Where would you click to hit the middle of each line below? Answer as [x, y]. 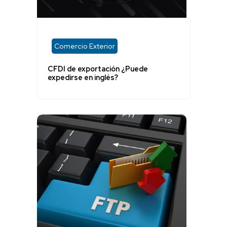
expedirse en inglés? [83, 78]
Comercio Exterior [84, 46]
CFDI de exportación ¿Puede [98, 69]
